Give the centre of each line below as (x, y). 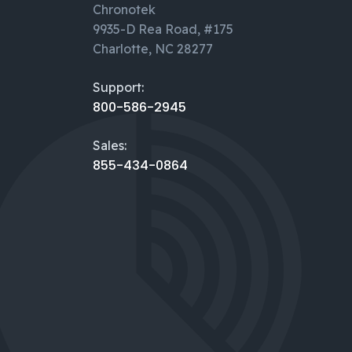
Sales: (109, 145)
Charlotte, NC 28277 (152, 48)
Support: (118, 87)
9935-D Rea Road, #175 (163, 29)
